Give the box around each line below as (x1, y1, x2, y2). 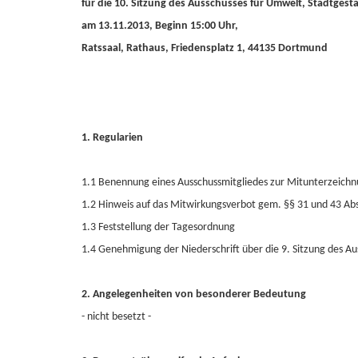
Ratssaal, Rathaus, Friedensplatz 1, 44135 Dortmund (82, 42, 328, 54)
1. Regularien (82, 132, 143, 144)
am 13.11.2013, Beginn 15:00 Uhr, (82, 20, 238, 32)
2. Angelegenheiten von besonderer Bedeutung (82, 288, 306, 300)
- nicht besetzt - (82, 311, 151, 323)
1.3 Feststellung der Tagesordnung (82, 221, 235, 233)
